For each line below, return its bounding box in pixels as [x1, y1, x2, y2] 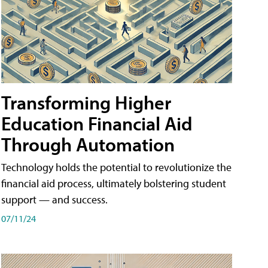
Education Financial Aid [1, 111, 193, 135]
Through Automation [1, 132, 175, 156]
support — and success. [1, 192, 108, 206]
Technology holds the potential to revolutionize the [1, 160, 232, 174]
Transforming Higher [1, 90, 171, 114]
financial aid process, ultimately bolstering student [1, 176, 226, 190]
